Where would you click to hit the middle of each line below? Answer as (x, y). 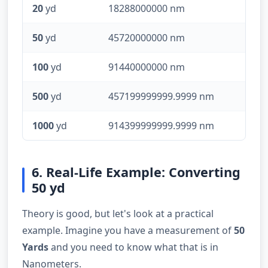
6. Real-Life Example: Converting (136, 172)
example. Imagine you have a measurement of (128, 230)
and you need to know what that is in (133, 247)
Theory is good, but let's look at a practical (118, 213)
